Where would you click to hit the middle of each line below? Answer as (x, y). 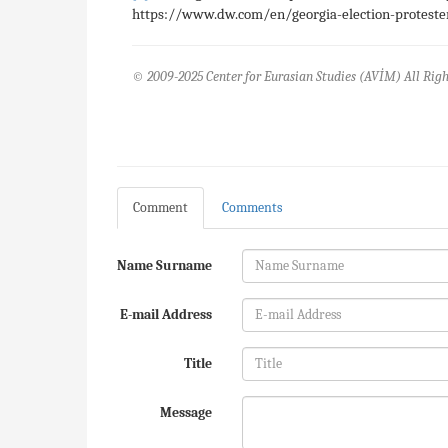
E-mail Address (166, 314)
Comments (252, 207)
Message (186, 412)
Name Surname (164, 265)
